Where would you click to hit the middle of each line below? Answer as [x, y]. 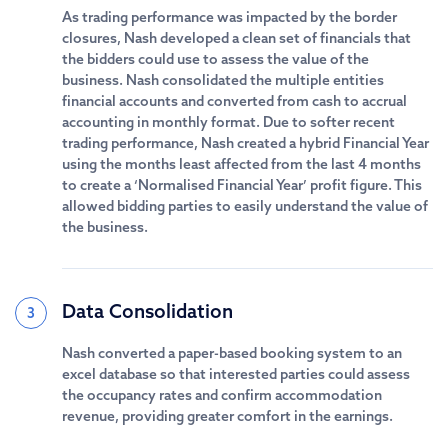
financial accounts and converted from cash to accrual [234, 101]
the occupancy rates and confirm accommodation [222, 395]
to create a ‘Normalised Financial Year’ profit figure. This [242, 185]
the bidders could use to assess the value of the [215, 59]
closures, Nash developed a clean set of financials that [236, 38]
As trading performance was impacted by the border [229, 17]
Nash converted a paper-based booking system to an [232, 353]
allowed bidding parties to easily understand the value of [245, 206]
